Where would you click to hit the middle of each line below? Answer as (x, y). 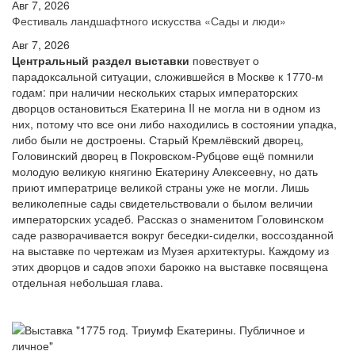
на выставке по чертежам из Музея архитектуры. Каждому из (170, 250)
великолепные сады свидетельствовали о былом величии (162, 203)
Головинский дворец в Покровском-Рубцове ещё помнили (163, 155)
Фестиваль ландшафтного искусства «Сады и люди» (149, 21)
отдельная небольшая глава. (88, 282)
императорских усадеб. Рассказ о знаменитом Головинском (168, 219)
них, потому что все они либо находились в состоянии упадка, (174, 124)
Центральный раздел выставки (101, 60)
